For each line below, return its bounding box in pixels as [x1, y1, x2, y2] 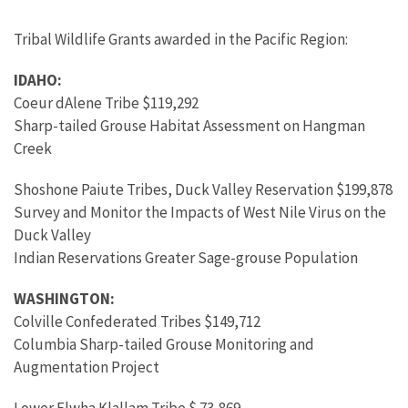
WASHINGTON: [14, 289, 115, 309]
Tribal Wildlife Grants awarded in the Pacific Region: [14, 29, 348, 49]
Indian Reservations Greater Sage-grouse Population [14, 248, 358, 268]
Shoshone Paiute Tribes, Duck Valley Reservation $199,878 [14, 179, 393, 199]
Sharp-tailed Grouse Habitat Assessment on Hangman [14, 116, 365, 136]
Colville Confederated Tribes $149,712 [14, 311, 260, 331]
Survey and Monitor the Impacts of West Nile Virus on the [14, 202, 386, 222]
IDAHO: [14, 70, 62, 90]
